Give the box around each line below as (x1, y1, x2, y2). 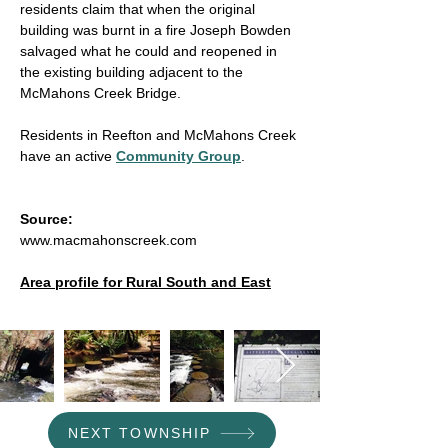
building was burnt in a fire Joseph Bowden (20, 22, 291, 38)
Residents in (20, 127, 102, 143)
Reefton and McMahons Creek (102, 127, 296, 143)
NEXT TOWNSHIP (67, 425, 212, 441)
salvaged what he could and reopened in (20, 43, 277, 59)
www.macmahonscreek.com (20, 232, 197, 248)
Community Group (116, 148, 241, 164)
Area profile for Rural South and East (20, 274, 271, 290)
